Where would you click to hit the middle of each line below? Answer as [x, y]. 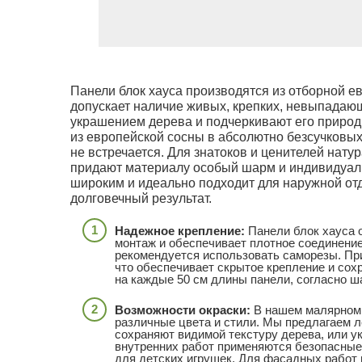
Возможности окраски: [183, 309]
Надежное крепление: [180, 230]
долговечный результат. [141, 198]
